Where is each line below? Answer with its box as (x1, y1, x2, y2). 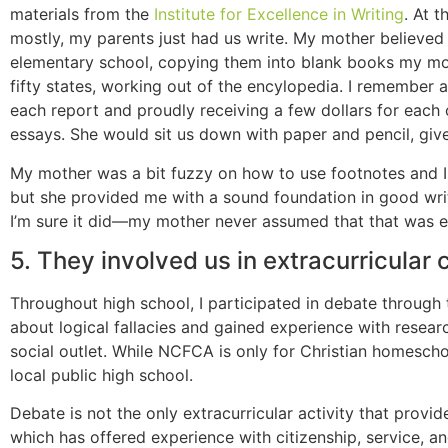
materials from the (10, 4, 154, 25)
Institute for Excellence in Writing (154, 4, 404, 25)
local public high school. (10, 364, 193, 385)
